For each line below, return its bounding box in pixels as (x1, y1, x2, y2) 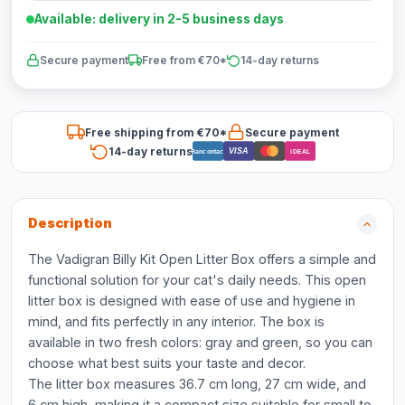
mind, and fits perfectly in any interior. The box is (28, 314, 325, 329)
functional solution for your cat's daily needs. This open (28, 272, 366, 287)
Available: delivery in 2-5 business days (34, 12, 284, 26)
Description (28, 215, 112, 231)
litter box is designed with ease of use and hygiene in (28, 293, 355, 308)
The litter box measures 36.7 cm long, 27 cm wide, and (28, 376, 366, 391)
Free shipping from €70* (84, 125, 227, 139)
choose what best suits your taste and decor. (28, 355, 306, 371)
